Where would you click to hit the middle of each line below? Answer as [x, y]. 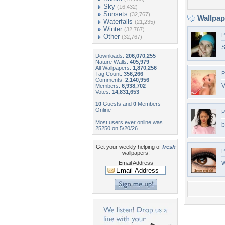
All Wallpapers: [114, 68]
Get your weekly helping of [129, 147]
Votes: [104, 92]
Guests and [117, 104]
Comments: [110, 80]
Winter [113, 29]
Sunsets [116, 14]
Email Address [136, 163]
